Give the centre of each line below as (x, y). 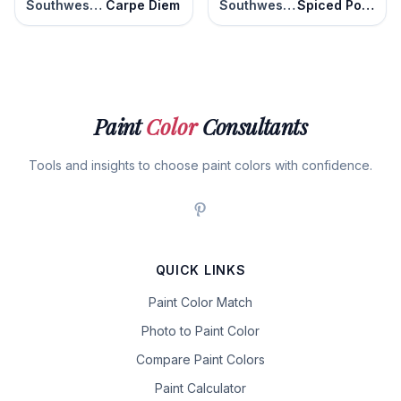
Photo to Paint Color (200, 331)
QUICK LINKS (200, 270)
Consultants (252, 126)
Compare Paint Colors (200, 359)
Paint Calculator (200, 388)
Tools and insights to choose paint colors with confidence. (200, 165)
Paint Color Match (200, 302)
